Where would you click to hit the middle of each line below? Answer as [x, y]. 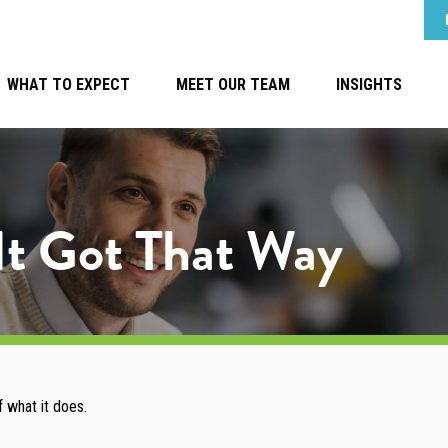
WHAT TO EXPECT [69, 85]
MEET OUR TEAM [233, 85]
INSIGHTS [369, 85]
